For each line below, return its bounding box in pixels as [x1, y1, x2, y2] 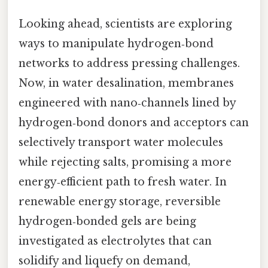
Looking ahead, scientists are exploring [19, 17, 232, 31]
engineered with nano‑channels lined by [19, 96, 236, 109]
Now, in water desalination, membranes [19, 76, 234, 90]
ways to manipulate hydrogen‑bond [19, 36, 214, 50]
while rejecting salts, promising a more [19, 155, 232, 169]
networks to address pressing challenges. [19, 56, 240, 70]
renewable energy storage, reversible [19, 194, 221, 208]
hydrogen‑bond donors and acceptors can [19, 115, 249, 129]
